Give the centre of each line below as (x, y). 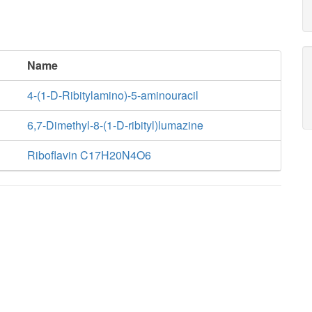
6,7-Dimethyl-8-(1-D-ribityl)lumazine (115, 125)
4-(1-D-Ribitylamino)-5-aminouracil (112, 95)
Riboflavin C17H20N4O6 (89, 155)
